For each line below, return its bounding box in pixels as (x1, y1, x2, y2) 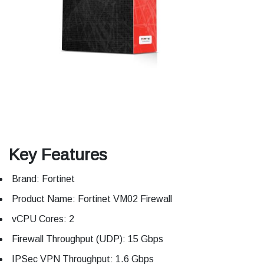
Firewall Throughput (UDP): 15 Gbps (12, 234, 163, 245)
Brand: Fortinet (12, 174, 77, 184)
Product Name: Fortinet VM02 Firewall (12, 194, 172, 204)
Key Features (9, 146, 107, 164)
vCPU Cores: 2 (12, 214, 74, 225)
